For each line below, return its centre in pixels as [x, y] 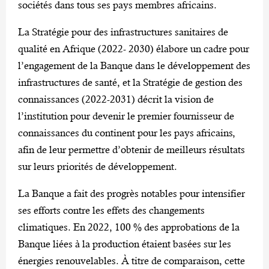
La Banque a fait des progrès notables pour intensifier [131, 193]
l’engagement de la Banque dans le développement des [134, 65]
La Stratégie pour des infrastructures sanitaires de [123, 32]
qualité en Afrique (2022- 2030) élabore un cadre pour [134, 48]
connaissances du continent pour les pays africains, [127, 132]
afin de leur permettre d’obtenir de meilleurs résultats [131, 149]
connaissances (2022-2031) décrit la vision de [116, 99]
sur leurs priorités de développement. [98, 166]
